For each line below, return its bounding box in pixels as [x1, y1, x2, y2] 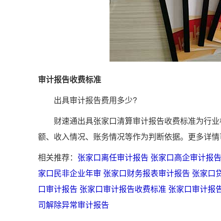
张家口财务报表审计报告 [103, 167, 190, 179]
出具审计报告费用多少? [38, 94, 137, 106]
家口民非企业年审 [38, 167, 101, 179]
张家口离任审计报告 [77, 151, 148, 163]
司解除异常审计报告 [38, 199, 109, 210]
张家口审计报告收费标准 [79, 183, 166, 194]
